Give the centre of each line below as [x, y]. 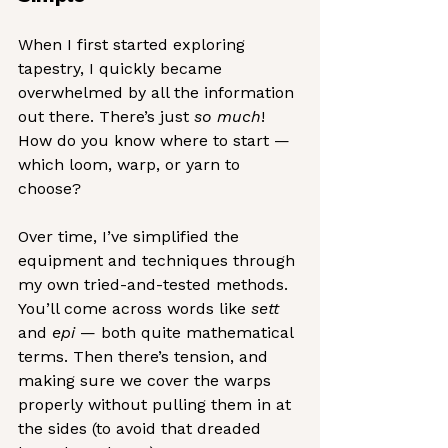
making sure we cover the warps [147, 380]
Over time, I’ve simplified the [131, 236]
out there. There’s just [106, 116]
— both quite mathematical [186, 332]
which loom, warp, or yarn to [131, 164]
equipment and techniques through [159, 260]
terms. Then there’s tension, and [145, 356]
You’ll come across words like [134, 308]
